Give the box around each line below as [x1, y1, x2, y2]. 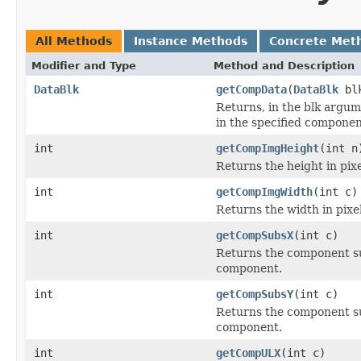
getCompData [216, 82, 287, 96]
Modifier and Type [31, 59, 136, 72]
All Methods [35, 34, 112, 48]
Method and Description [214, 59, 355, 72]
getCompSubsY [216, 287, 293, 301]
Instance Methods [134, 34, 247, 48]
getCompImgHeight [216, 141, 319, 155]
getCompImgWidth [216, 185, 313, 198]
